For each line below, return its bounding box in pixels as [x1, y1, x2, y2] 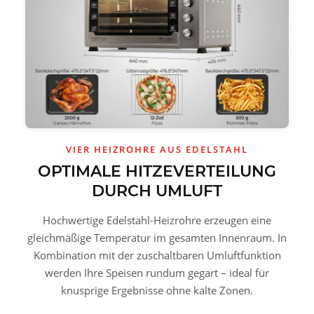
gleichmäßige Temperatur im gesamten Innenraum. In [27, 231, 287, 245]
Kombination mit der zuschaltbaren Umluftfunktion [33, 248, 281, 263]
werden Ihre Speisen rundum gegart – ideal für [45, 266, 269, 280]
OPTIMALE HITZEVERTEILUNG [38, 162, 276, 182]
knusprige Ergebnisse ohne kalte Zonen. [61, 283, 253, 298]
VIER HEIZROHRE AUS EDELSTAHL [66, 143, 248, 156]
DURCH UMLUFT [92, 182, 222, 201]
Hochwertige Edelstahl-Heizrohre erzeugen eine [43, 213, 271, 228]
